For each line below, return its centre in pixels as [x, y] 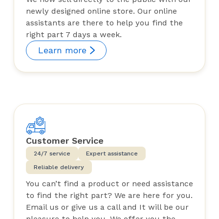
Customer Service [65, 140]
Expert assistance [112, 153]
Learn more [62, 50]
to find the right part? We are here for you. [109, 195]
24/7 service [52, 153]
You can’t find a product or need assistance [109, 183]
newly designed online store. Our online [101, 11]
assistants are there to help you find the [104, 22]
